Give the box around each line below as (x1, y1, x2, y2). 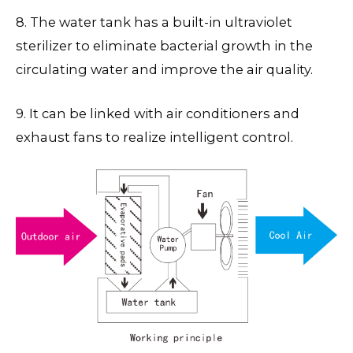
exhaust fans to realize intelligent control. (16, 128, 293, 145)
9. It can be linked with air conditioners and (16, 105, 299, 121)
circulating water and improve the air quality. (16, 61, 313, 77)
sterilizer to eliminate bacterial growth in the (16, 37, 313, 54)
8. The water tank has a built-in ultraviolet (16, 13, 292, 30)
